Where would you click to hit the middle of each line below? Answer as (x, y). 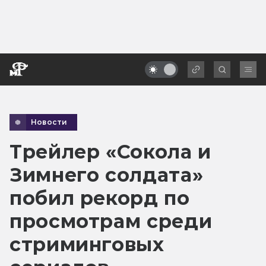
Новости (49, 122)
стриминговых (87, 244)
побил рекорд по (100, 198)
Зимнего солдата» (107, 175)
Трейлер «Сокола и (110, 151)
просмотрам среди (111, 221)
